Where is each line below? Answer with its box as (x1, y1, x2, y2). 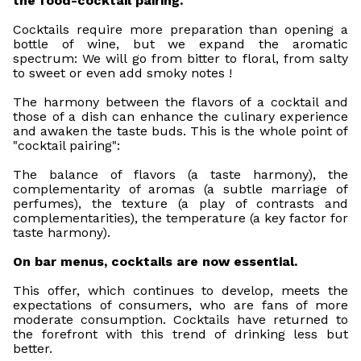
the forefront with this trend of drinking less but (13, 326, 348, 342)
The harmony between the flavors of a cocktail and (13, 94, 348, 110)
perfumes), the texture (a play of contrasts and (13, 196, 348, 211)
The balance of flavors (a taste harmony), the (13, 167, 348, 182)
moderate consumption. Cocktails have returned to (13, 312, 348, 327)
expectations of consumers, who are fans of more (13, 297, 348, 313)
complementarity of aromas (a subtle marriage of (13, 181, 348, 197)
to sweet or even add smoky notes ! (13, 65, 232, 81)
